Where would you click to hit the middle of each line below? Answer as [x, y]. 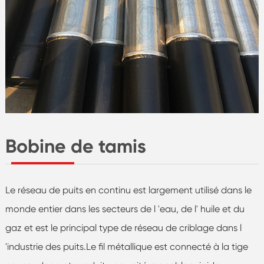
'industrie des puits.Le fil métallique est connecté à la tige [126, 246]
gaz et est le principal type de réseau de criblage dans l [123, 227]
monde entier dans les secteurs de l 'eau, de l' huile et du [125, 209]
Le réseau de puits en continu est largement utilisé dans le [128, 190]
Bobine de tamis [75, 146]
